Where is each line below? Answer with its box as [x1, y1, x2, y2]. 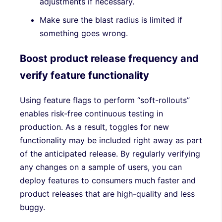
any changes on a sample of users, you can [20, 162, 182, 172]
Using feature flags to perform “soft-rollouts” [20, 95, 190, 105]
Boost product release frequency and [20, 52, 199, 64]
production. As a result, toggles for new [20, 121, 169, 132]
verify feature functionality [20, 69, 149, 81]
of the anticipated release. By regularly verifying [20, 148, 200, 159]
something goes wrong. [40, 28, 128, 38]
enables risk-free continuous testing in [20, 108, 163, 118]
